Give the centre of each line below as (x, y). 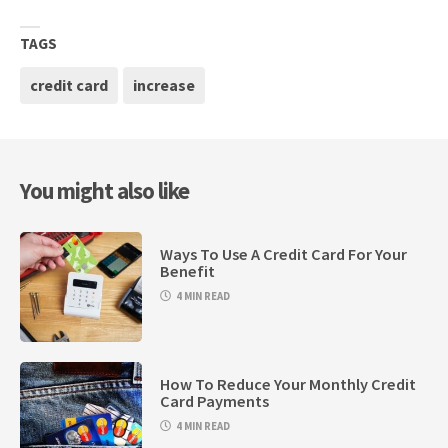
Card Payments (215, 400)
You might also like (104, 191)
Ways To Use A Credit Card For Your (284, 253)
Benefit (188, 270)
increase (164, 85)
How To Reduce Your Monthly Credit (288, 383)
